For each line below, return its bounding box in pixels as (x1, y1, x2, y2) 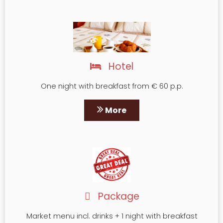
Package (95, 190, 139, 204)
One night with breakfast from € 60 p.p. (40, 81, 183, 91)
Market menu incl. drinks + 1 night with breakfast (26, 211, 198, 222)
